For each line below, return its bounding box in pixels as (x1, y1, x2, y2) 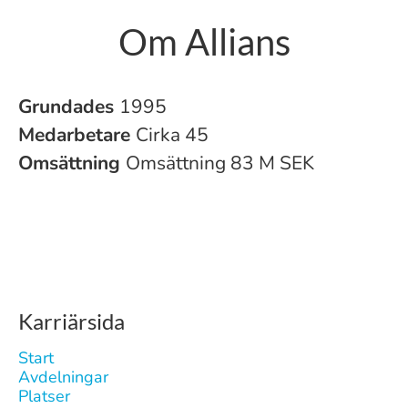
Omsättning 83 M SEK (126, 150, 314, 176)
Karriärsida (18, 308, 125, 334)
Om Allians (117, 20, 291, 64)
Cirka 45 (136, 122, 209, 148)
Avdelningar (18, 366, 108, 388)
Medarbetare (18, 122, 136, 148)
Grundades (18, 94, 119, 119)
